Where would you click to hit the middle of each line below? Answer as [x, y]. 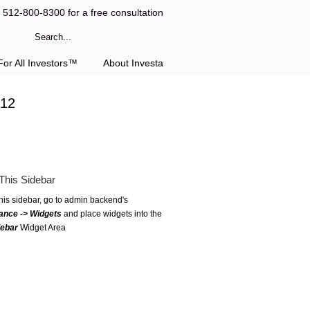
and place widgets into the [112, 214]
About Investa [133, 63]
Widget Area [42, 228]
